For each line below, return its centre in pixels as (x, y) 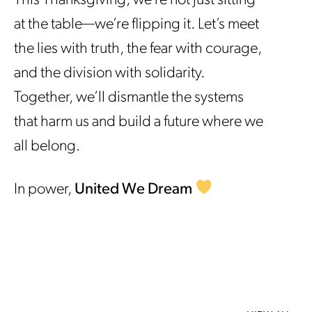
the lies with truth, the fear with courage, (138, 49)
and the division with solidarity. (109, 73)
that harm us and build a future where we (139, 122)
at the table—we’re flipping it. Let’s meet (136, 24)
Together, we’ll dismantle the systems (129, 97)
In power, (44, 189)
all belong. (47, 146)
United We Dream (133, 189)
